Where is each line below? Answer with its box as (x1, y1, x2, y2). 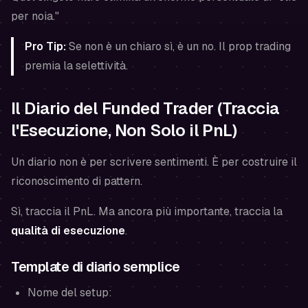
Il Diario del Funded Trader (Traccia (11, 98, 280, 119)
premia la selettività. (25, 58, 128, 73)
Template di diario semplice (11, 258, 180, 276)
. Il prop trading (214, 39, 291, 54)
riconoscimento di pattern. (11, 174, 142, 188)
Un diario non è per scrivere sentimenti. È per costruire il (11, 155, 297, 169)
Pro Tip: (25, 39, 66, 54)
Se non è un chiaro (66, 39, 164, 54)
